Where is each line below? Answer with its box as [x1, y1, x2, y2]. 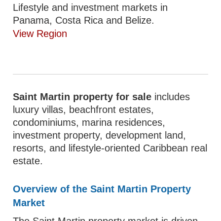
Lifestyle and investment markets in [13, 1, 168, 13]
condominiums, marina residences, [13, 116, 166, 128]
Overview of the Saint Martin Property [13, 183, 191, 194]
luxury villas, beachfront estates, [13, 104, 154, 115]
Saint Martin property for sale [13, 91, 152, 102]
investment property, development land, [13, 129, 186, 141]
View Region [13, 28, 68, 39]
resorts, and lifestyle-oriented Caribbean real [13, 142, 208, 153]
